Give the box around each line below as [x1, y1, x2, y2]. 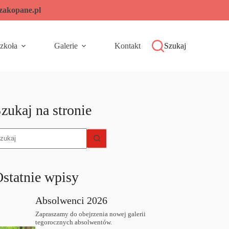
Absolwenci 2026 [35, 195, 107, 207]
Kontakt [114, 41, 141, 50]
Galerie [54, 41, 78, 50]
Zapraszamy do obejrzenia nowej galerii [35, 210, 146, 218]
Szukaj [164, 41, 186, 50]
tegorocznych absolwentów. [35, 218, 112, 226]
